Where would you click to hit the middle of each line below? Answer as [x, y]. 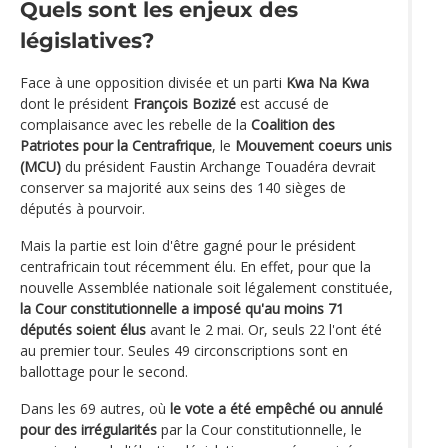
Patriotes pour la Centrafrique [116, 145]
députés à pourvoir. [82, 208]
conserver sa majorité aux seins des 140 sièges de [183, 187]
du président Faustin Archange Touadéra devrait [218, 166]
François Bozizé [184, 103]
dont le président [76, 103]
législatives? [87, 40]
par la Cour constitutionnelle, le [259, 429]
